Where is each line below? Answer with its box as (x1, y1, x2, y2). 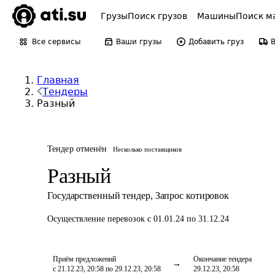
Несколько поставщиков (113, 145, 182, 153)
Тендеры (42, 86, 88, 98)
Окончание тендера (193, 255, 252, 263)
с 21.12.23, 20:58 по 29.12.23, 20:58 (53, 265, 161, 273)
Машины (197, 11, 236, 21)
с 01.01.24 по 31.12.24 (147, 214, 229, 223)
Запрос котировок (155, 190, 230, 201)
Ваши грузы (116, 37, 161, 46)
